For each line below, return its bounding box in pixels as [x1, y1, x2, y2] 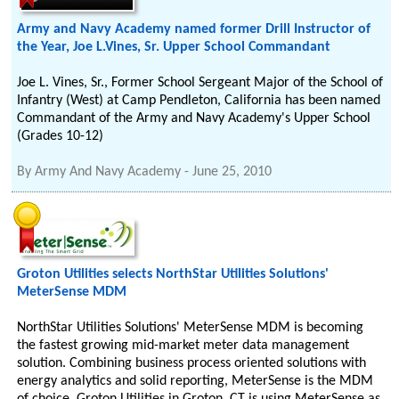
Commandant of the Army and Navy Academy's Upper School [17, 111, 371, 126]
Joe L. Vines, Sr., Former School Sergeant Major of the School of [17, 76, 384, 90]
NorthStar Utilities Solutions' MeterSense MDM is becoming [17, 321, 364, 335]
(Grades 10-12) [17, 129, 104, 143]
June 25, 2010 [192, 165, 273, 179]
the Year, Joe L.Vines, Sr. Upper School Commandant [17, 40, 331, 54]
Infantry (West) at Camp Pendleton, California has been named [17, 94, 381, 108]
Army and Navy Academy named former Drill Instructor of [17, 22, 371, 37]
